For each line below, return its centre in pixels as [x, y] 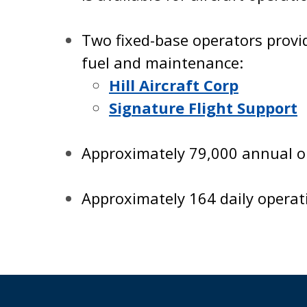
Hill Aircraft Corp [174, 85]
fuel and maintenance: [162, 62]
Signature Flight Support [203, 108]
